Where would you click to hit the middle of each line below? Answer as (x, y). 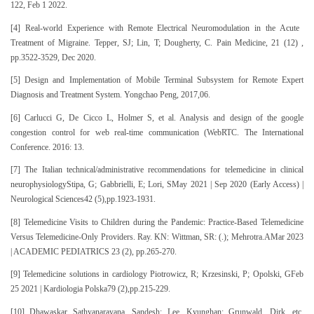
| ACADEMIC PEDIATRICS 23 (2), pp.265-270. (94, 251)
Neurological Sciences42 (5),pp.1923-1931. (83, 199)
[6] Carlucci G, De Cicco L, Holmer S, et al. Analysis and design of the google (157, 117)
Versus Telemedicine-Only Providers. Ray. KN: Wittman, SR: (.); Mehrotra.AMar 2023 (157, 237)
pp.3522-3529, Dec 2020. (53, 57)
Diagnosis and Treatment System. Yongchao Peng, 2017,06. (110, 95)
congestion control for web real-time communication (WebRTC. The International (157, 132)
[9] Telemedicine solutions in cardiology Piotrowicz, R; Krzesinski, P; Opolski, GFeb (157, 274)
